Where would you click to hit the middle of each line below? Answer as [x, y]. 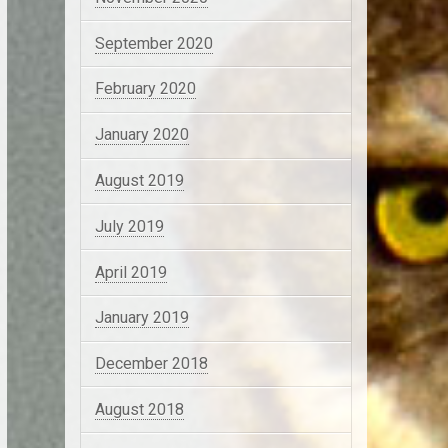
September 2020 [153, 43]
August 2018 [139, 409]
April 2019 [130, 272]
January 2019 [141, 318]
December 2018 [151, 364]
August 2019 [139, 180]
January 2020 [141, 135]
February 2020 [145, 89]
